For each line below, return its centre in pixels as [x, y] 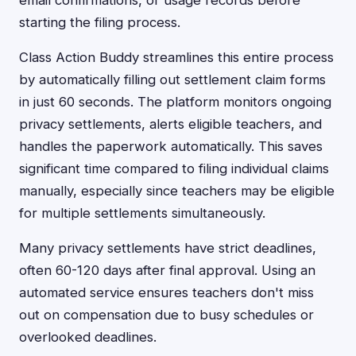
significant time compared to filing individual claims [174, 168]
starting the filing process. [100, 22]
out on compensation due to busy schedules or [166, 315]
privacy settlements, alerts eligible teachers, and [170, 124]
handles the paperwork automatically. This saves [171, 146]
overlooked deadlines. [88, 337]
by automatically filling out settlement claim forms [172, 79]
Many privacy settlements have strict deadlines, [168, 248]
